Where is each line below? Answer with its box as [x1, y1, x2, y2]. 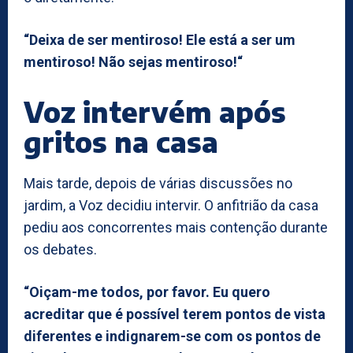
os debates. [24, 240, 97, 258]
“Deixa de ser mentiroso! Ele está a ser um [24, 31, 295, 48]
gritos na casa [24, 123, 218, 159]
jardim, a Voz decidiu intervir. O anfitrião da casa [24, 196, 318, 214]
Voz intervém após [24, 93, 286, 129]
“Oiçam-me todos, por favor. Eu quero [24, 283, 270, 300]
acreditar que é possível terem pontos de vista [24, 305, 325, 322]
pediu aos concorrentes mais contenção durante [24, 218, 328, 236]
